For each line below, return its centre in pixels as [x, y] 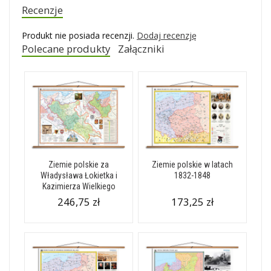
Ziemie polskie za [79, 165]
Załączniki [142, 49]
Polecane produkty [66, 49]
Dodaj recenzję [167, 35]
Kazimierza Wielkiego [79, 186]
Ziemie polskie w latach [192, 165]
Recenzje [42, 10]
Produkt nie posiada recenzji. [79, 35]
